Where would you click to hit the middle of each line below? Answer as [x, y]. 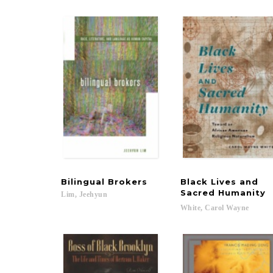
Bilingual [83, 182]
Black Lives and [221, 182]
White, [191, 208]
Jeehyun [93, 194]
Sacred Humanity [223, 193]
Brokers [128, 182]
